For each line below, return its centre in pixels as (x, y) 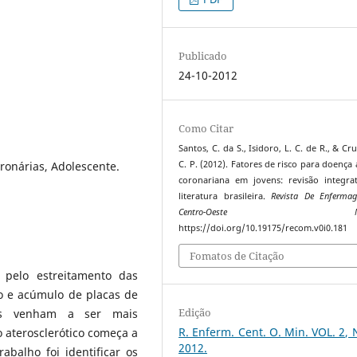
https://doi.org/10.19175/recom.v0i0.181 (263, 228)
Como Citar (206, 128)
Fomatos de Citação (237, 256)
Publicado (203, 55)
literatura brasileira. (225, 196)
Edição (195, 313)
